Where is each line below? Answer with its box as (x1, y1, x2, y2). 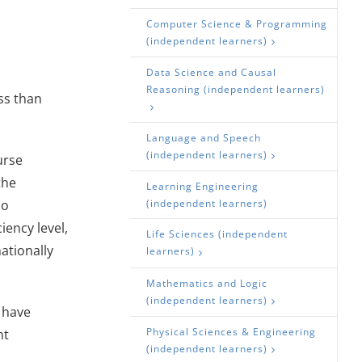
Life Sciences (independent (146, 227, 288, 242)
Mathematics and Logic (146, 276, 268, 290)
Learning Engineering (146, 179, 259, 194)
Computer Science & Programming (146, 16, 328, 31)
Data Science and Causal (146, 65, 277, 79)
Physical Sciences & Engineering (146, 324, 317, 339)
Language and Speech (146, 131, 262, 145)
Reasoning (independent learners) (146, 82, 326, 96)
